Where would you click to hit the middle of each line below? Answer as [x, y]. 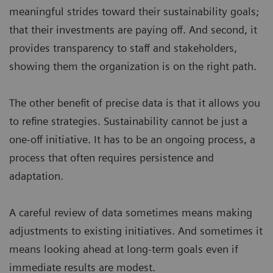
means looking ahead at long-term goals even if [124, 249]
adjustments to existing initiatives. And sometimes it [136, 230]
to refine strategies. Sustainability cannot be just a [128, 121]
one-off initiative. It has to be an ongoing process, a [132, 139]
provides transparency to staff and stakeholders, [123, 48]
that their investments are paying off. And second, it [133, 29]
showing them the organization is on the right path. [133, 66]
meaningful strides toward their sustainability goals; [134, 11]
